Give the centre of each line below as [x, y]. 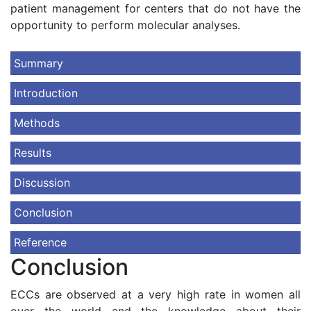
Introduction [46, 93]
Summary [39, 63]
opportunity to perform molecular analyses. [125, 25]
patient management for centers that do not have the [155, 8]
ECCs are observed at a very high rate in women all [155, 294]
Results [33, 153]
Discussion [42, 183]
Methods [37, 123]
